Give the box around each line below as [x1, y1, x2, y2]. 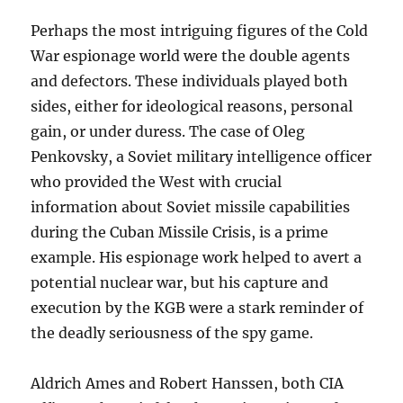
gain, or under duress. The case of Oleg [31, 122, 306, 141]
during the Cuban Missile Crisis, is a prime [31, 223, 329, 242]
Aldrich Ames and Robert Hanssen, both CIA [31, 374, 345, 393]
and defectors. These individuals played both [31, 72, 349, 91]
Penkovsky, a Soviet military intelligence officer [31, 148, 372, 166]
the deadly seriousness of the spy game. [31, 324, 314, 343]
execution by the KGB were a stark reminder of [31, 299, 364, 318]
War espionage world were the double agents [31, 47, 351, 66]
